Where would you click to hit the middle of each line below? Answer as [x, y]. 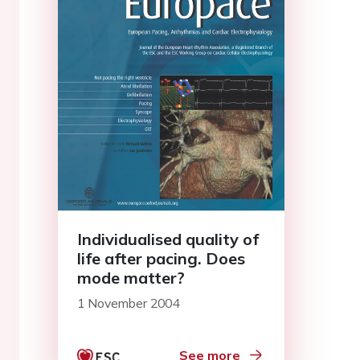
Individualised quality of [168, 239]
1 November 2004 [128, 303]
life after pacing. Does [161, 258]
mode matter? [131, 277]
